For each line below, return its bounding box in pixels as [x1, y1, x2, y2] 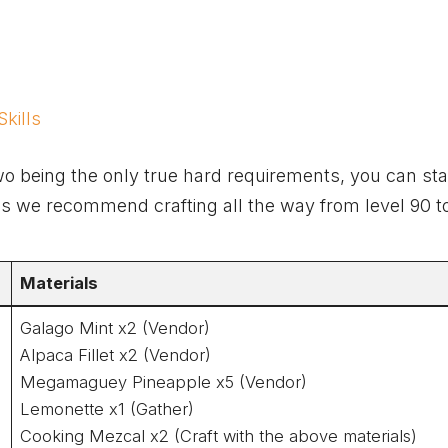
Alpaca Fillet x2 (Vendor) [20, 344, 212, 365]
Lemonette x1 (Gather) [20, 398, 195, 419]
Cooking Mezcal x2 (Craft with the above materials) [20, 425, 418, 446]
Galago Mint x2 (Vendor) [20, 317, 211, 338]
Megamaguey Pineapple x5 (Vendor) [20, 371, 308, 392]
